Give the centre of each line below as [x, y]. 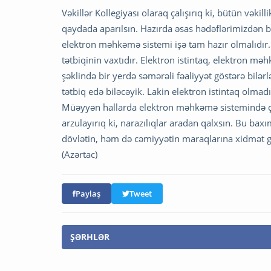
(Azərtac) [80, 154]
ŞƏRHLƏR [90, 237]
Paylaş [88, 193]
